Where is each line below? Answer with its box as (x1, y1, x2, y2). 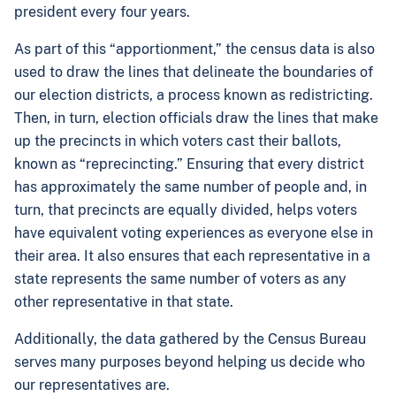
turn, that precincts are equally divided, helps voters (14, 202, 357, 218)
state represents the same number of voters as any (14, 270, 346, 287)
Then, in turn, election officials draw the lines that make (14, 110, 378, 126)
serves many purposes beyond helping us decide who (14, 354, 365, 370)
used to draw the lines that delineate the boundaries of (14, 64, 373, 80)
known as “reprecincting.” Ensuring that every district (14, 156, 364, 172)
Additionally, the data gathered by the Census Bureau (14, 331, 366, 347)
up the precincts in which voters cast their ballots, (14, 133, 341, 149)
